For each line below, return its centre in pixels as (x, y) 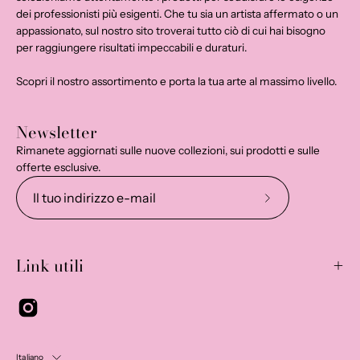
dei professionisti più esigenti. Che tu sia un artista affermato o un (177, 14)
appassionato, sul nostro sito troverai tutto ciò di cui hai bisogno (171, 31)
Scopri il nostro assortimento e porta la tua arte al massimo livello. (176, 81)
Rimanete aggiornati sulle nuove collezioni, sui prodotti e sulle (168, 150)
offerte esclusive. (58, 167)
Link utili (50, 266)
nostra (282, 249)
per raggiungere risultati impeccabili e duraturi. (131, 47)
